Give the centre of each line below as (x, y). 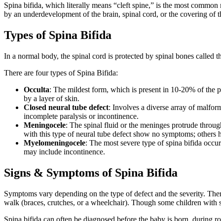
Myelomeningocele (55, 143)
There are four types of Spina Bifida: (61, 73)
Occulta (37, 90)
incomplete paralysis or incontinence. (81, 116)
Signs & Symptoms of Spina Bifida (91, 173)
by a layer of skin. (52, 99)
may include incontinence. (64, 152)
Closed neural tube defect (66, 108)
